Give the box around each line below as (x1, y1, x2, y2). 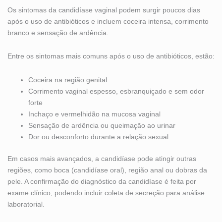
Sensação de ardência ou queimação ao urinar (28, 121, 175, 129)
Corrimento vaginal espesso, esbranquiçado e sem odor (28, 87, 204, 95)
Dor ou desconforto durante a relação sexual (28, 132, 168, 141)
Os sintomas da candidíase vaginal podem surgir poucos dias (7, 5, 200, 14)
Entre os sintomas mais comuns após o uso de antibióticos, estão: (7, 52, 215, 60)
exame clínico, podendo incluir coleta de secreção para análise (7, 188, 205, 197)
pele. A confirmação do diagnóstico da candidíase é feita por (7, 177, 196, 185)
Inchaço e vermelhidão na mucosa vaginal (28, 110, 161, 118)
